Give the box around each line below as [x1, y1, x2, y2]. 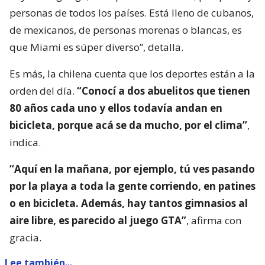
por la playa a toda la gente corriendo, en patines [9, 179, 256, 193]
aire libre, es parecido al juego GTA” [9, 214, 186, 228]
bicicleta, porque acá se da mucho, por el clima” [9, 118, 247, 132]
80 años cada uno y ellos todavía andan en [9, 101, 222, 115]
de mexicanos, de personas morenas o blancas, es [9, 23, 242, 37]
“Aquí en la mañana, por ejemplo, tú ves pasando [9, 162, 255, 176]
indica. [9, 135, 41, 150]
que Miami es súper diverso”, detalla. [9, 40, 183, 54]
